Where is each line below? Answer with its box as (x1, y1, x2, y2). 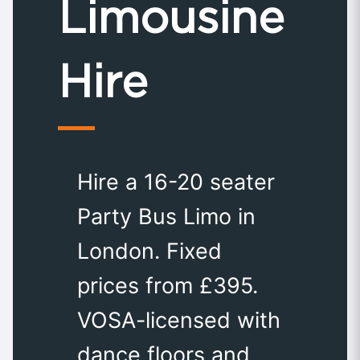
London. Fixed (77, 238, 222, 265)
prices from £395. (77, 272, 258, 300)
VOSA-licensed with (77, 307, 280, 334)
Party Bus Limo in (77, 203, 256, 231)
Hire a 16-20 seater (77, 169, 275, 196)
